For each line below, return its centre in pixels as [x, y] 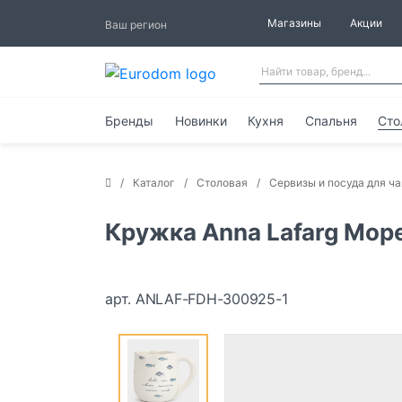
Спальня [331, 120]
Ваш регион [136, 24]
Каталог [154, 183]
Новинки [201, 120]
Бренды [129, 120]
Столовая [222, 183]
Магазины [294, 23]
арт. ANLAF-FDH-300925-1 [197, 299]
